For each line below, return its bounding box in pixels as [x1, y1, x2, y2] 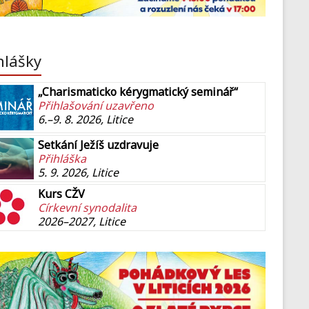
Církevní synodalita [38, 200, 137, 216]
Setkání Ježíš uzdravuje [38, 137, 159, 153]
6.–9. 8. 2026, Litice [38, 112, 133, 128]
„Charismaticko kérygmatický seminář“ [38, 84, 238, 100]
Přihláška [38, 151, 86, 167]
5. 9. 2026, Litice [38, 165, 119, 181]
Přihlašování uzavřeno [38, 98, 154, 114]
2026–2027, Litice [38, 214, 126, 230]
